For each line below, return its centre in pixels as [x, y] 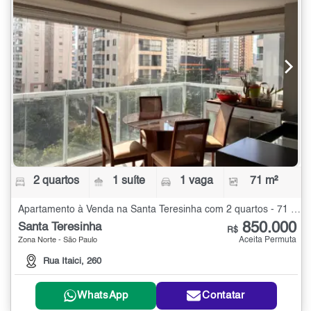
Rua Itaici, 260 [72, 261]
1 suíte [129, 182]
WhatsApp [103, 296]
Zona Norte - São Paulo [58, 241]
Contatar [224, 296]
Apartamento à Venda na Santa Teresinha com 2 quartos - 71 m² [296, 210]
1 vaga [196, 182]
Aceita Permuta [268, 241]
